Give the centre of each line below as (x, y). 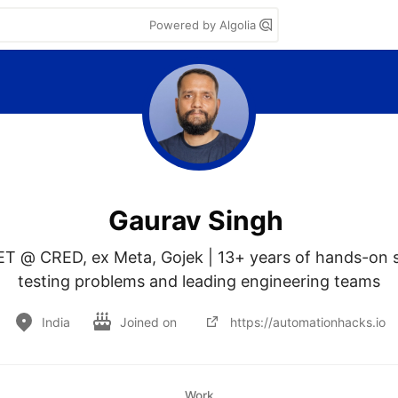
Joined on (150, 322)
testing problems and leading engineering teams (199, 281)
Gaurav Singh (195, 220)
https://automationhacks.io (307, 322)
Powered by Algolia (204, 25)
